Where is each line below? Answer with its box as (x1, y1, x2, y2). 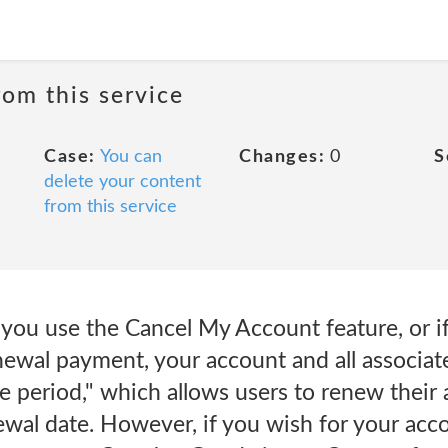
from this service (44, 198, 177, 216)
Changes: (239, 148, 325, 166)
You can (99, 148, 162, 166)
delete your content (44, 173, 201, 191)
